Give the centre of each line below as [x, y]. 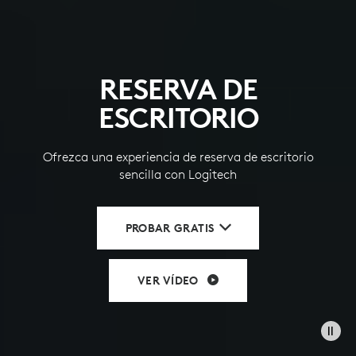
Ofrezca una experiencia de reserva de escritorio [178, 157]
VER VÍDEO [170, 281]
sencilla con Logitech [178, 174]
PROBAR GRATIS [170, 228]
